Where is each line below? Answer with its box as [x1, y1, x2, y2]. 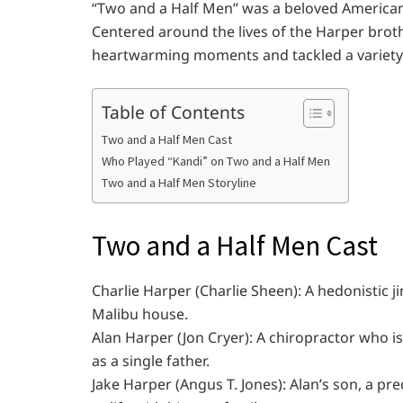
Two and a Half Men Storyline [102, 175, 256, 191]
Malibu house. [92, 303, 188, 324]
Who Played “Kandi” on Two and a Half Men [102, 153, 330, 169]
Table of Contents [102, 99, 245, 124]
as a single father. [92, 350, 210, 371]
